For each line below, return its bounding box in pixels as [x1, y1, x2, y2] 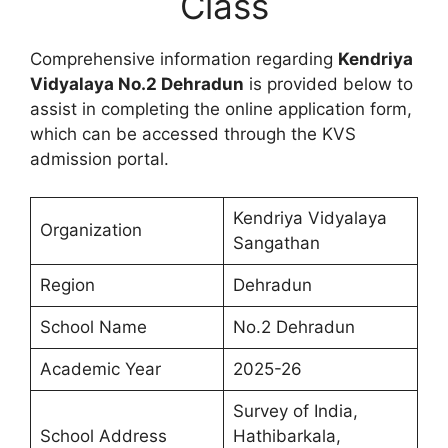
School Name [39, 317, 147, 338]
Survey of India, [232, 401, 358, 422]
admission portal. [30, 148, 169, 169]
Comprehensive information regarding [30, 48, 338, 69]
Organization [39, 220, 142, 241]
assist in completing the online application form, [30, 98, 412, 119]
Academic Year [39, 359, 161, 380]
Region [39, 275, 95, 296]
